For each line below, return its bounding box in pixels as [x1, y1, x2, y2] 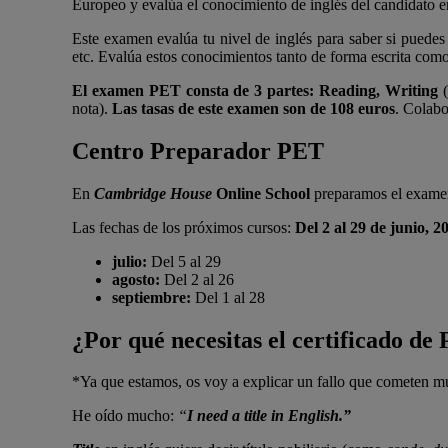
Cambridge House [94, 184, 212, 202]
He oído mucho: [72, 407, 178, 425]
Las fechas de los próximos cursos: [72, 218, 295, 236]
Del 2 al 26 [164, 270, 234, 288]
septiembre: [112, 288, 195, 306]
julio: [112, 252, 151, 270]
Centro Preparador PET [72, 137, 324, 164]
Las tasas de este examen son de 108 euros [112, 99, 395, 117]
